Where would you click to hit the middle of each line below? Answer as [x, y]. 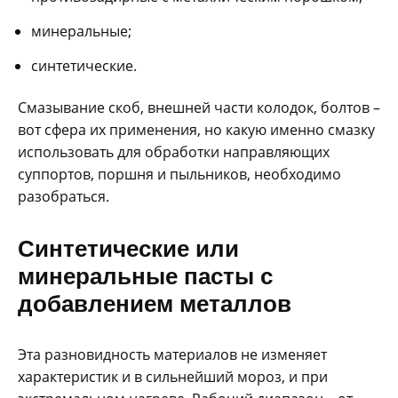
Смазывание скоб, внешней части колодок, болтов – [199, 108]
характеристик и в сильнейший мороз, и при [173, 377]
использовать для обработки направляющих [174, 152]
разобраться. [64, 197]
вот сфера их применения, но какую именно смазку [196, 130]
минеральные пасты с [145, 276]
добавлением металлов [155, 304]
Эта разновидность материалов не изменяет [172, 355]
